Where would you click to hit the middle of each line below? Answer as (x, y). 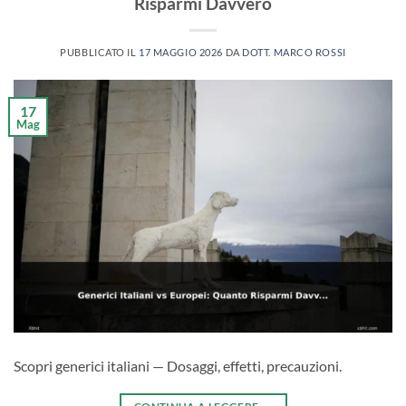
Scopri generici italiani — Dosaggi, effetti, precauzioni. (178, 365)
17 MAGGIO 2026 (181, 52)
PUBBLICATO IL (100, 52)
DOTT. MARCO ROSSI (294, 52)
